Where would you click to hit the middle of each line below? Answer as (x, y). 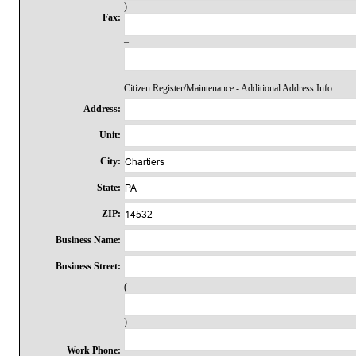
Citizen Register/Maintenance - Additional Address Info (228, 88)
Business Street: (89, 266)
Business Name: (89, 240)
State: (109, 188)
